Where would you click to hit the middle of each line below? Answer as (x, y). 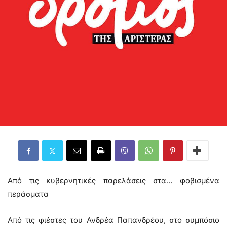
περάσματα (28, 194)
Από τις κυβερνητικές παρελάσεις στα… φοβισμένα (113, 181)
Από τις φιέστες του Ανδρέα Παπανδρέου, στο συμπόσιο (113, 220)
